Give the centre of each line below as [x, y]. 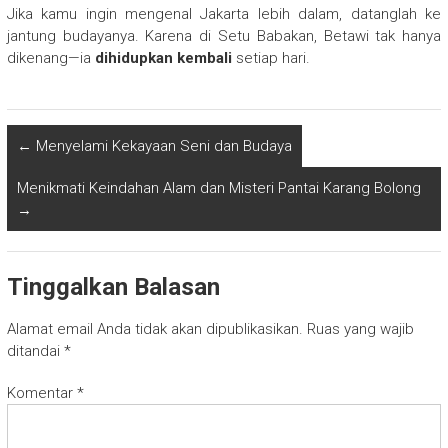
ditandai [35, 350]
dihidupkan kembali [163, 57]
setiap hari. [270, 57]
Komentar [41, 392]
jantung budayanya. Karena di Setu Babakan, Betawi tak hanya [224, 35]
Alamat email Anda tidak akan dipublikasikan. [154, 328]
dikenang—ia [50, 57]
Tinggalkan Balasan [113, 286]
